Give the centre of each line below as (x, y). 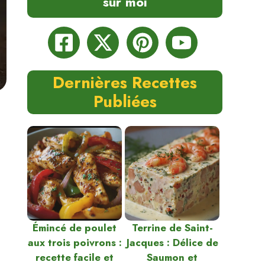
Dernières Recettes (125, 83)
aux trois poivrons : (75, 243)
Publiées (125, 101)
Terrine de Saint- (172, 228)
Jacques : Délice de (172, 243)
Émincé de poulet (75, 228)
